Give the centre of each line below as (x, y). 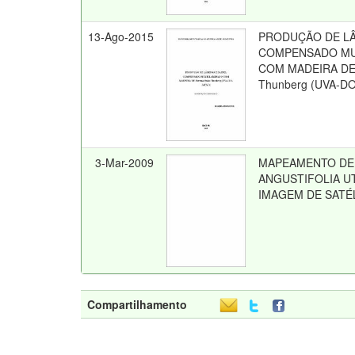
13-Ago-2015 (121, 36)
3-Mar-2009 (125, 162)
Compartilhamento (137, 304)
